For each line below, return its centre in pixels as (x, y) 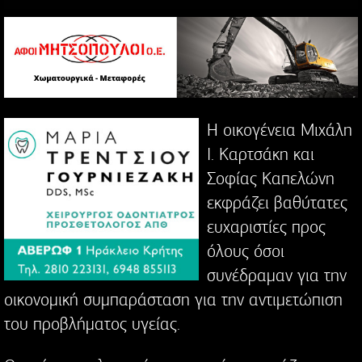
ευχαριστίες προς (266, 227)
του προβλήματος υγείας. (92, 324)
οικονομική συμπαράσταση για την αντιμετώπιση (173, 300)
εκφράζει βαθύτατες (277, 203)
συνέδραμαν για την (276, 276)
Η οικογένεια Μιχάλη (279, 130)
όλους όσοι (245, 252)
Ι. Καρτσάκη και (260, 155)
